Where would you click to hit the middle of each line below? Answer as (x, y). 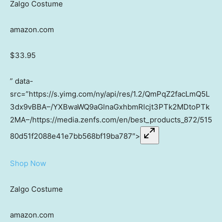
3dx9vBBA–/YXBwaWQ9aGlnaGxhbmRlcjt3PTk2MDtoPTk (110, 107)
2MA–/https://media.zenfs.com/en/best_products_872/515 (111, 120)
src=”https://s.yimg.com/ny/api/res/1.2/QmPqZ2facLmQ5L (110, 94)
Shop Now (28, 164)
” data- (22, 81)
